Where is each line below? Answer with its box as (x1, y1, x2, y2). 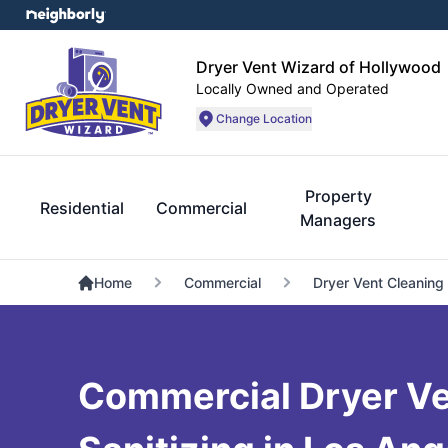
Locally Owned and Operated (196, 79, 389, 97)
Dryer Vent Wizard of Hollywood (196, 56, 441, 77)
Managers (300, 210, 377, 230)
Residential (40, 198, 124, 218)
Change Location (216, 110, 312, 126)
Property (304, 186, 372, 206)
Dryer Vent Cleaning (312, 274, 444, 291)
